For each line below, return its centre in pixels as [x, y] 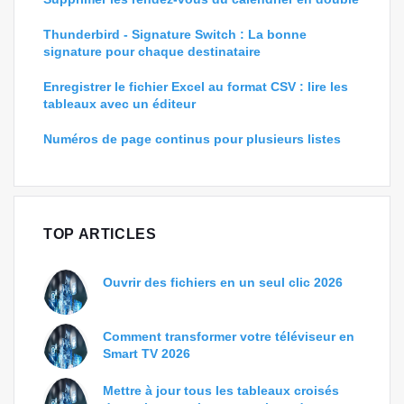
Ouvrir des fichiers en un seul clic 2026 [223, 282]
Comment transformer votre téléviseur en [229, 336]
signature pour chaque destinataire [152, 51]
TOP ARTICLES [100, 234]
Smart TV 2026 [147, 353]
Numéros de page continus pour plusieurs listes [192, 139]
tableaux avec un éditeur [119, 104]
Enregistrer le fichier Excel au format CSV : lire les [196, 87]
